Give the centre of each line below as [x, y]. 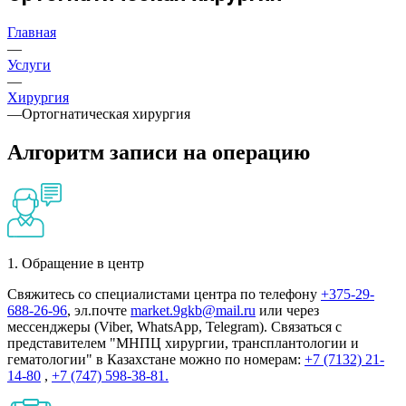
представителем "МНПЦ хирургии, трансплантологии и [183, 343]
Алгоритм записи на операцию [159, 152]
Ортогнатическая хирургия [106, 113]
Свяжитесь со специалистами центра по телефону [164, 294]
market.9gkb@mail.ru [193, 310]
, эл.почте [99, 310]
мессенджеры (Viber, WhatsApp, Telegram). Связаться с [174, 326]
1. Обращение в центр [76, 263]
